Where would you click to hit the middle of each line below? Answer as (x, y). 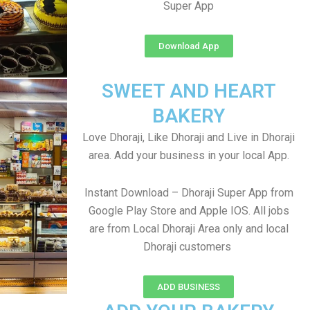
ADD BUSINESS (189, 287)
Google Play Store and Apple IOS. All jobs (189, 211)
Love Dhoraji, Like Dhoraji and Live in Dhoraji (189, 137)
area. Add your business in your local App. (189, 155)
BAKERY (189, 116)
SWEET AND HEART (189, 91)
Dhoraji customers (189, 247)
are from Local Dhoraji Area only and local (189, 229)
